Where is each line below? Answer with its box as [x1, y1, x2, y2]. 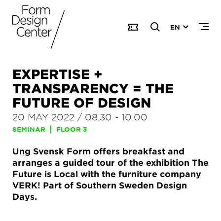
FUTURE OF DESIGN [12, 95, 151, 110]
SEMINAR [12, 125, 45, 133]
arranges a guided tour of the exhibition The [12, 157, 209, 168]
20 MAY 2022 [12, 111, 74, 122]
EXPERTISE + [12, 66, 103, 81]
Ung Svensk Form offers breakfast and [12, 146, 184, 156]
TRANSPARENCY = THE [12, 80, 174, 96]
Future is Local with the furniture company [12, 169, 201, 179]
